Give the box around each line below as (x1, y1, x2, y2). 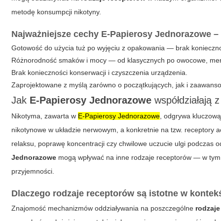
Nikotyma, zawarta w (11, 112, 78, 120)
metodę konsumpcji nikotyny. (11, 8, 102, 16)
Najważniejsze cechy (11, 29, 102, 39)
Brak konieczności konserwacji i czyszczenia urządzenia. (11, 69, 188, 76)
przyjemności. (11, 167, 55, 175)
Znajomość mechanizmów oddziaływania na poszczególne (11, 204, 196, 212)
